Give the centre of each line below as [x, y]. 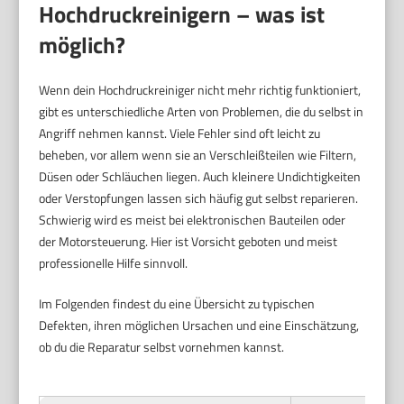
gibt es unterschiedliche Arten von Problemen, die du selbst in [202, 112]
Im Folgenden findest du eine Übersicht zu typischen [177, 304]
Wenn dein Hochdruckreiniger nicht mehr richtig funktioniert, [200, 90]
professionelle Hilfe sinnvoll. [114, 263]
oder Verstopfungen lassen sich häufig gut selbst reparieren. [199, 198]
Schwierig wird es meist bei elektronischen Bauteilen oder [193, 220]
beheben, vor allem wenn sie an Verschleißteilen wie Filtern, [198, 155]
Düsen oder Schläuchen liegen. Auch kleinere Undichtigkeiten [200, 177]
